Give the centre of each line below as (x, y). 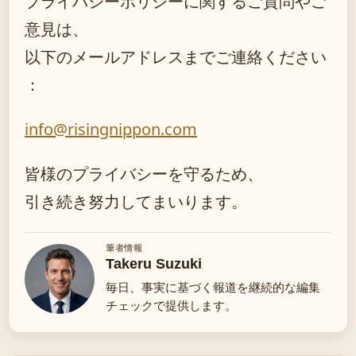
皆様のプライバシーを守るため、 (144, 174)
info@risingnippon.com (111, 129)
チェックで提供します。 (171, 306)
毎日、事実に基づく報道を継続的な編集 (213, 287)
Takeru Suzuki (154, 264)
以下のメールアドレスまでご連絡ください (176, 57)
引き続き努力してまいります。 (136, 201)
